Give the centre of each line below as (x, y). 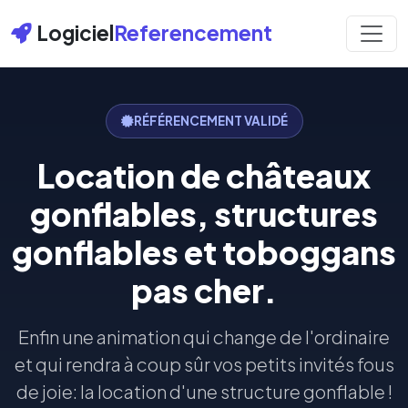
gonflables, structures (204, 214)
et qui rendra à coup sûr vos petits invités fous (204, 364)
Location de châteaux (204, 175)
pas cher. (204, 290)
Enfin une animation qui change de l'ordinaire (204, 337)
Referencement (194, 33)
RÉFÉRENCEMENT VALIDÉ (210, 121)
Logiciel (76, 33)
